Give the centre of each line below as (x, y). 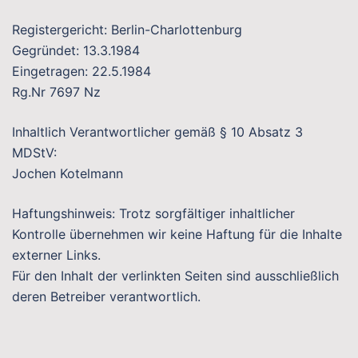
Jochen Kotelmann (68, 173)
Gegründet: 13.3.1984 (76, 50)
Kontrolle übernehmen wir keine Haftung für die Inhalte (177, 234)
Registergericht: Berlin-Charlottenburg (127, 30)
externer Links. (56, 255)
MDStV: (34, 153)
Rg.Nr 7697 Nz (56, 92)
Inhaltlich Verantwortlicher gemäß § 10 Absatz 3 (157, 132)
